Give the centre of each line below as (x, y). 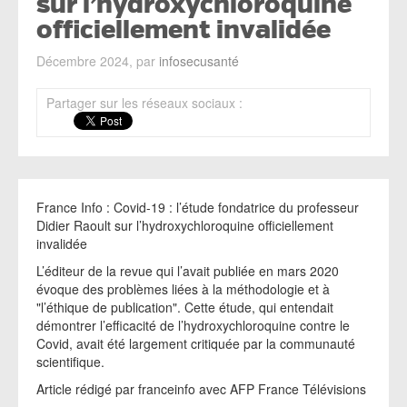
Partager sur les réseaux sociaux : (146, 103)
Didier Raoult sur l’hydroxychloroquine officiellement (185, 225)
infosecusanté (199, 61)
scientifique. (70, 362)
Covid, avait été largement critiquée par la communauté (196, 343)
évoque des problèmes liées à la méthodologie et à (183, 289)
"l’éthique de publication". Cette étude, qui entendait (185, 307)
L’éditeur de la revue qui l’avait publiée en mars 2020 (188, 271)
